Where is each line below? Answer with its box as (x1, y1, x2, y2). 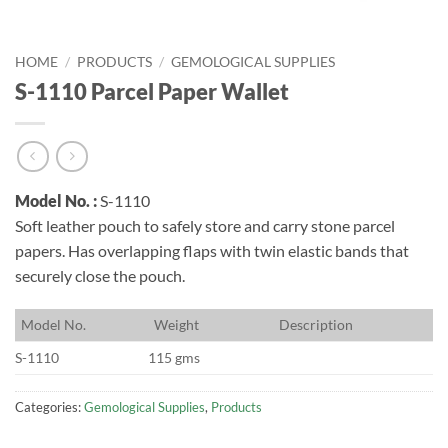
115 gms (148, 349, 201, 367)
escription (290, 316, 354, 334)
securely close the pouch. (15, 266, 185, 286)
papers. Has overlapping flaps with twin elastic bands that (15, 241, 409, 261)
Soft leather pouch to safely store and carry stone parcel (15, 216, 395, 236)
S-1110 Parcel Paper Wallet (15, 77, 289, 105)
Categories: (15, 399, 84, 416)
